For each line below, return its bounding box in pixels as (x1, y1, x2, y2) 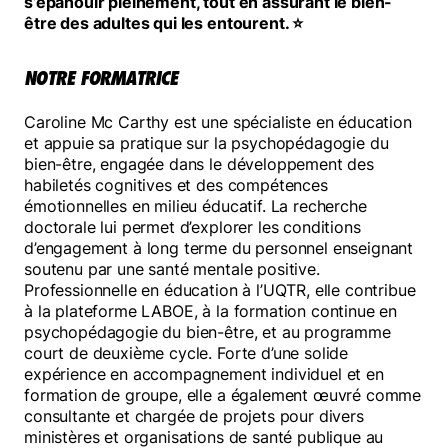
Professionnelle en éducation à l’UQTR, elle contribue (24, 280, 416, 300)
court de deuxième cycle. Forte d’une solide (24, 343, 349, 363)
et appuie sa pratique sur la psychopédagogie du (24, 133, 389, 153)
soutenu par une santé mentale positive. (24, 259, 320, 279)
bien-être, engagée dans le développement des (24, 154, 374, 174)
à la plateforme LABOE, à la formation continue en (24, 301, 398, 321)
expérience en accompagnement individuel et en (24, 364, 384, 384)
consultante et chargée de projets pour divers (24, 406, 364, 426)
